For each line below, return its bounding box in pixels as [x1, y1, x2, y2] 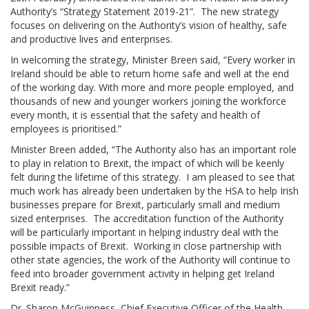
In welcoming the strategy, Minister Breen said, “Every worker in [10, 53, 295, 66]
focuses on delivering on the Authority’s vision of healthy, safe [10, 19, 287, 32]
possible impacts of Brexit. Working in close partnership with [10, 239, 281, 252]
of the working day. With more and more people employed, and [10, 81, 294, 94]
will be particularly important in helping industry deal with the [10, 226, 279, 239]
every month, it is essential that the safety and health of [10, 108, 260, 121]
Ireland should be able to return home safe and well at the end [10, 67, 289, 80]
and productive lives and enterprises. [10, 32, 175, 46]
